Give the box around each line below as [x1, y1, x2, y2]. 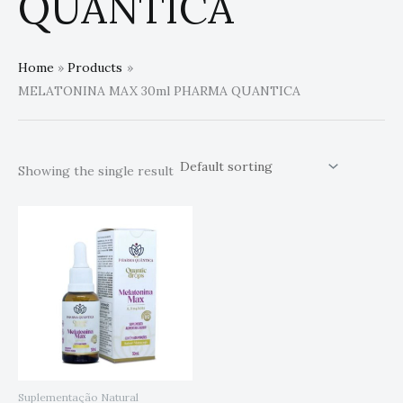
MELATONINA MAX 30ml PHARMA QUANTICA [18, 83, 300, 100]
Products [67, 59, 123, 76]
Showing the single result [18, 163, 174, 180]
